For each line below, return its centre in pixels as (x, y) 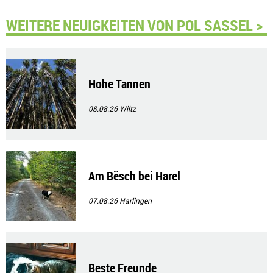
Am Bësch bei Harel (134, 176)
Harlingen (136, 200)
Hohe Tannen (119, 84)
